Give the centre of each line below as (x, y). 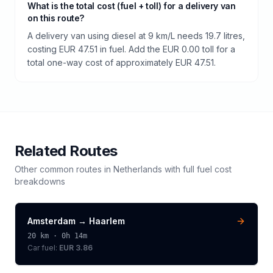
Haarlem (107, 221)
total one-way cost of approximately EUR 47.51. (122, 62)
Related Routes (66, 151)
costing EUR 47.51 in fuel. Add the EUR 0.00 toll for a (131, 49)
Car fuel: (43, 247)
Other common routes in (64, 169)
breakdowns (40, 181)
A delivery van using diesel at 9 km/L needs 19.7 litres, (136, 35)
